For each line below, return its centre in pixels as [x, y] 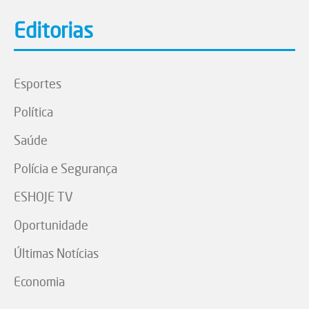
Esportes [38, 84]
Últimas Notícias [56, 253]
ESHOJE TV [43, 197]
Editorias [53, 31]
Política [33, 112]
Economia [39, 282]
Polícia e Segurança [66, 169]
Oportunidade [51, 225]
